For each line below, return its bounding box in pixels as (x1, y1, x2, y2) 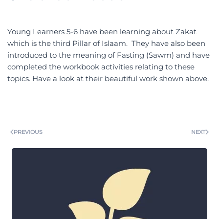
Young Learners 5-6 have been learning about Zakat (7, 27, 197, 37)
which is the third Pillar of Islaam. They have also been (7, 39, 205, 48)
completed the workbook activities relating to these (7, 62, 195, 72)
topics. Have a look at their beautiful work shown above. (7, 74, 209, 84)
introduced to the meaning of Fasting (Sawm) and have (7, 50, 210, 60)
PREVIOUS (14, 128, 43, 135)
